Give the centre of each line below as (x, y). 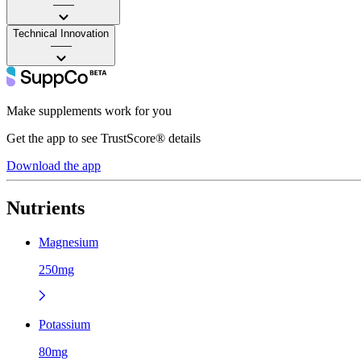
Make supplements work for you (89, 110)
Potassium (64, 324)
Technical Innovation (61, 33)
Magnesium (68, 242)
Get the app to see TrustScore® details (104, 138)
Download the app (54, 165)
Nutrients (46, 207)
